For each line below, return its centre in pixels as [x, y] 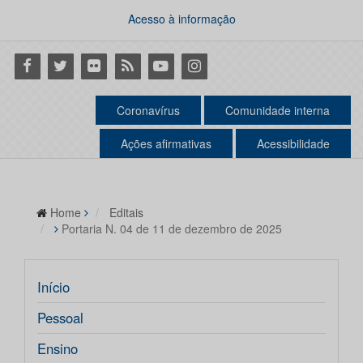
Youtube [172, 65]
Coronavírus [148, 111]
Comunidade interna [278, 111]
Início [53, 287]
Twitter [66, 65]
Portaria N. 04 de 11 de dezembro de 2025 [172, 229]
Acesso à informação [181, 19]
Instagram [211, 65]
